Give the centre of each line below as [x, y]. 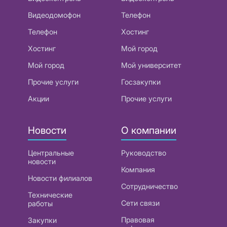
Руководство [144, 153]
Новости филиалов [60, 178]
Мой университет [151, 65]
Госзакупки [141, 82]
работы [40, 204]
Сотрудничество [149, 186]
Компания [138, 170]
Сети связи [140, 203]
